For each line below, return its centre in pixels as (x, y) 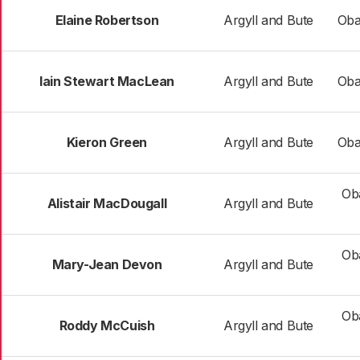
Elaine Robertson (107, 20)
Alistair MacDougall (107, 203)
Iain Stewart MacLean (107, 81)
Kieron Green (107, 142)
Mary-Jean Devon (107, 264)
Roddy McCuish (107, 325)
